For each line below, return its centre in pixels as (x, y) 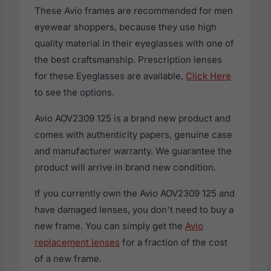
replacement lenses (77, 242)
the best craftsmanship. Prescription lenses (128, 59)
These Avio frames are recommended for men (134, 10)
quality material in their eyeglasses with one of (134, 43)
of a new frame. (68, 258)
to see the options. (74, 92)
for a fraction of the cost (174, 242)
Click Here (208, 76)
